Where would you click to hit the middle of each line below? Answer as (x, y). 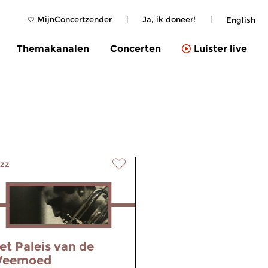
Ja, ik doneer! (169, 19)
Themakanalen (53, 48)
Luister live (220, 49)
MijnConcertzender (74, 19)
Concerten (135, 48)
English (241, 19)
